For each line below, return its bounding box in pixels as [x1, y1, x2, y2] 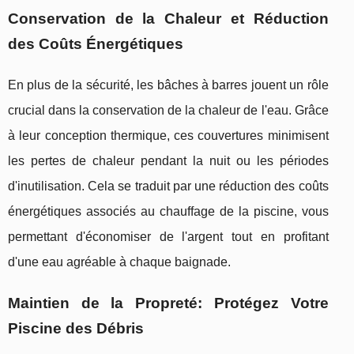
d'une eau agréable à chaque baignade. [8, 254, 231, 269]
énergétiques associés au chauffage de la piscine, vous [8, 204, 329, 218]
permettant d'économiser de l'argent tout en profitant [8, 229, 329, 243]
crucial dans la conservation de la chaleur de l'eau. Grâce [8, 103, 329, 117]
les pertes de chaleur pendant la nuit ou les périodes [8, 153, 329, 168]
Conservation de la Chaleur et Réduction [8, 9, 329, 27]
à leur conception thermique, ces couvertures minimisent [8, 128, 329, 142]
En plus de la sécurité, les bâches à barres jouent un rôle [8, 77, 329, 92]
